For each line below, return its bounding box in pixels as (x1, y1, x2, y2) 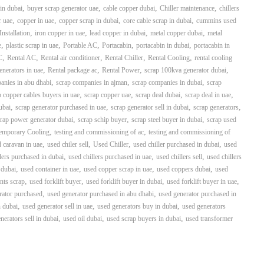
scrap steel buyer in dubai (131, 115, 202, 124)
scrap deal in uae (185, 91, 231, 99)
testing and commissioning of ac (54, 128, 144, 136)
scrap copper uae (84, 91, 131, 99)
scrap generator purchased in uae (15, 103, 106, 111)
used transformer (186, 214, 233, 223)
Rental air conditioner (41, 54, 100, 62)
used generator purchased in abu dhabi (47, 190, 154, 198)
